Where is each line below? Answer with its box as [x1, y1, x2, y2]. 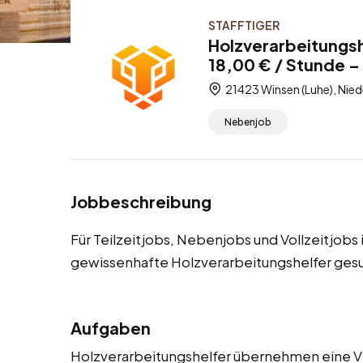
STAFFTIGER [208, 18, 280, 32]
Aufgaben [70, 318, 151, 339]
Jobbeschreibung [70, 191, 211, 212]
